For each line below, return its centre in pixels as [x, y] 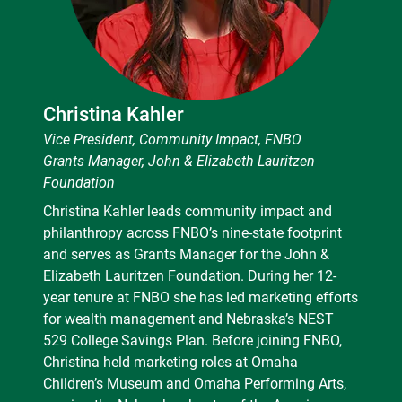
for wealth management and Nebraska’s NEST [188, 319]
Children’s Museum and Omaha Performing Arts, [195, 383]
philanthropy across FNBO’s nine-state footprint [192, 232]
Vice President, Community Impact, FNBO [172, 139]
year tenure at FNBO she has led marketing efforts [201, 297]
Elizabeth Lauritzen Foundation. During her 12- [190, 275]
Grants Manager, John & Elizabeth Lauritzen [179, 161]
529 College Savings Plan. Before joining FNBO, [192, 340]
